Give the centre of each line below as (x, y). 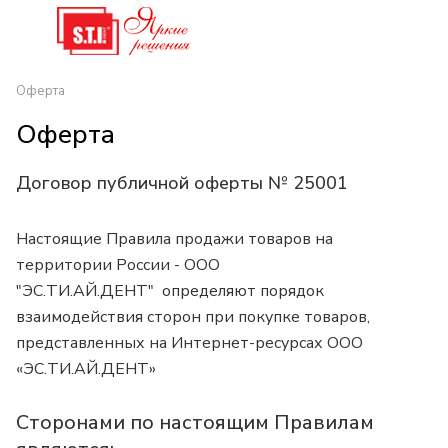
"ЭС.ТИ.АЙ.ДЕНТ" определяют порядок (170, 291)
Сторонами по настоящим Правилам (195, 422)
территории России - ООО (118, 265)
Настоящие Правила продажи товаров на (174, 239)
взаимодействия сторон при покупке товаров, (193, 317)
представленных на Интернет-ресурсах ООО (189, 343)
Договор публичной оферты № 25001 (182, 183)
